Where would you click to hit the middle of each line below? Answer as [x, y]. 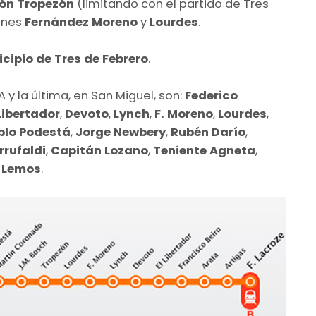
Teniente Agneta [204, 150]
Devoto [87, 114]
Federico [211, 95]
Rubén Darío [208, 132]
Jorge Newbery [119, 132]
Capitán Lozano [99, 150]
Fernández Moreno [83, 22]
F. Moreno [184, 114]
